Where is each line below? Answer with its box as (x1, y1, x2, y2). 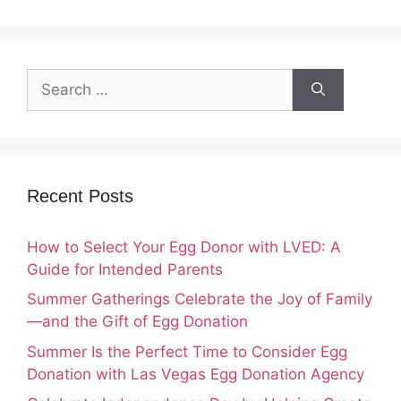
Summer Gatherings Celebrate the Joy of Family (27, 290, 372, 308)
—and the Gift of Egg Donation (27, 312, 248, 330)
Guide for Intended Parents (27, 260, 223, 278)
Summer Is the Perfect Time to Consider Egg (27, 342, 347, 361)
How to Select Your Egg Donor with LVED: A (27, 237, 341, 256)
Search (26, 69, 76, 88)
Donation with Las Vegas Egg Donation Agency (27, 364, 364, 383)
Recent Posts (27, 185, 133, 206)
